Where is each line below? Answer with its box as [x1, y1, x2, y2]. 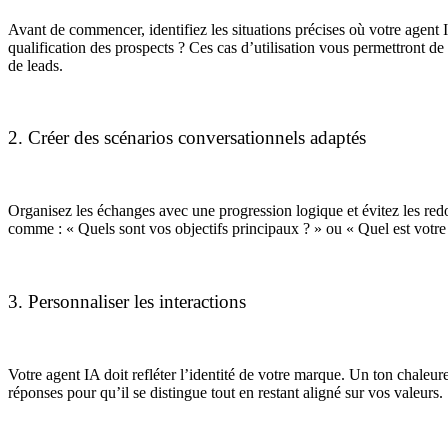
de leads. [8, 56, 63, 74]
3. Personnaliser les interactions [8, 290, 246, 312]
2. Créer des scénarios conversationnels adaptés [8, 127, 366, 149]
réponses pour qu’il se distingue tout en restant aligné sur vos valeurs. [8, 383, 443, 401]
